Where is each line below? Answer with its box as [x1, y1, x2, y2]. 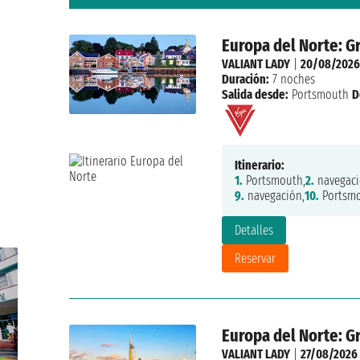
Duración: [221, 72, 269, 88]
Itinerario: [234, 157, 284, 174]
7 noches [268, 72, 315, 88]
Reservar [234, 251, 276, 267]
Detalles [234, 223, 273, 239]
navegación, [243, 188, 305, 204]
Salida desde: [221, 87, 288, 103]
